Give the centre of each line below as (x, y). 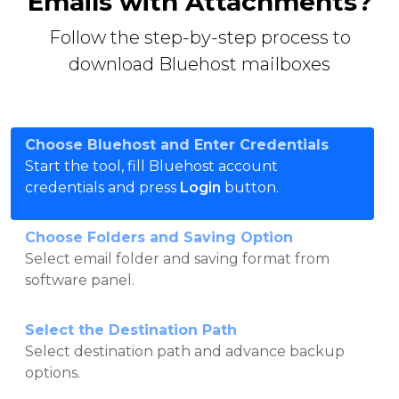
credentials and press (102, 187)
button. (250, 187)
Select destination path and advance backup (185, 351)
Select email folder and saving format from (177, 258)
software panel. (80, 280)
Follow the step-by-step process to (199, 37)
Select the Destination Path (131, 330)
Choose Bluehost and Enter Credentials (177, 144)
